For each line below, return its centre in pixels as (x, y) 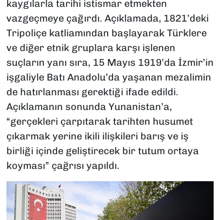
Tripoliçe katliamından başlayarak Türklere (106, 33)
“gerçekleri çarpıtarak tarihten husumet (99, 121)
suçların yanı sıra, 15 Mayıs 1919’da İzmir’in (110, 62)
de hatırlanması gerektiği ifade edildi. (92, 92)
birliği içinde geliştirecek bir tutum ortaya (102, 151)
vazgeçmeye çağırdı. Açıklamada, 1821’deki (107, 18)
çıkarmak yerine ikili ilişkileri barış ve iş (97, 136)
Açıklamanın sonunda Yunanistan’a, (89, 106)
